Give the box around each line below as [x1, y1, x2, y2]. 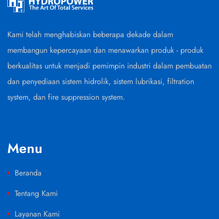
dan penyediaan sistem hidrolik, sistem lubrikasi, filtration [7, 75, 194, 87]
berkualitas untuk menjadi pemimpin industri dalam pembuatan [7, 60, 212, 71]
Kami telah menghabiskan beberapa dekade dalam [7, 28, 173, 40]
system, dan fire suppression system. [7, 91, 125, 103]
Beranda [15, 167, 42, 178]
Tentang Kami [15, 187, 58, 199]
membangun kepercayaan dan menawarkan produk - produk [7, 44, 203, 56]
